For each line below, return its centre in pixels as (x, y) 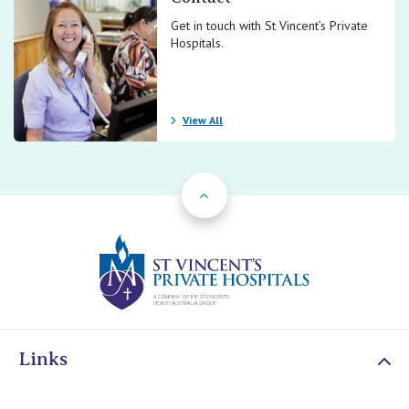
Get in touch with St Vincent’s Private (269, 26)
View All (203, 120)
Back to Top (231, 184)
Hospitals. (197, 43)
